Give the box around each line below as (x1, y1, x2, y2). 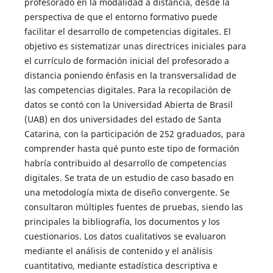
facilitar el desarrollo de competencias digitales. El (24, 26, 231, 38)
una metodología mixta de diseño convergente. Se (24, 186, 230, 199)
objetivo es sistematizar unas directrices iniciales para (24, 40, 246, 52)
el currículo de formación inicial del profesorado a (24, 55, 229, 67)
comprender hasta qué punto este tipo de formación (24, 143, 239, 155)
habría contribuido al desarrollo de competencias (24, 157, 227, 169)
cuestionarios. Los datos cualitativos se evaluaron (24, 230, 226, 243)
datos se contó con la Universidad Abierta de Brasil (24, 99, 233, 111)
